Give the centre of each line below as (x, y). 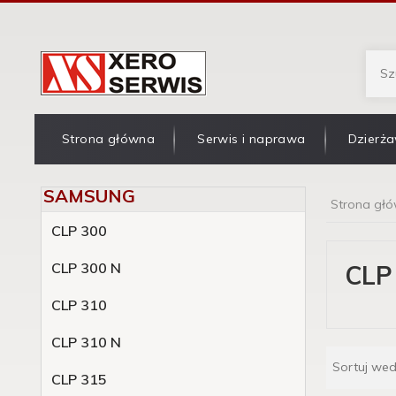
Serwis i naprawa (251, 139)
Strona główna (109, 139)
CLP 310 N (86, 342)
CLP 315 (79, 379)
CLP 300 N (86, 268)
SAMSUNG (89, 196)
